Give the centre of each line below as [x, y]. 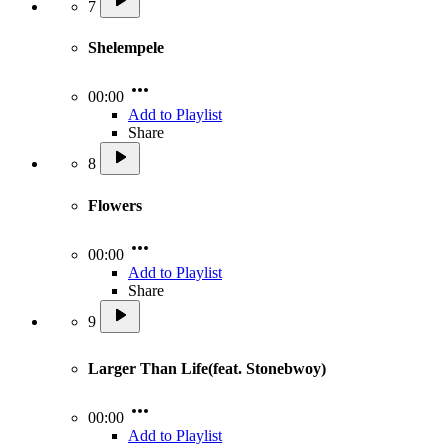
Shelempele [126, 48]
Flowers [115, 205]
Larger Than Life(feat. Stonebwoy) [209, 369]
